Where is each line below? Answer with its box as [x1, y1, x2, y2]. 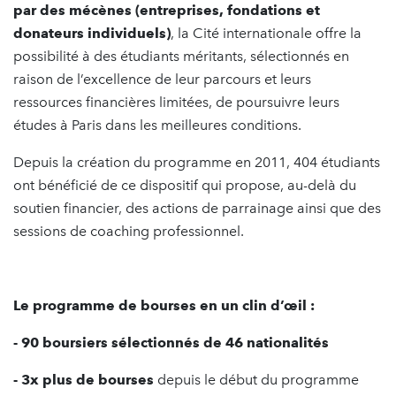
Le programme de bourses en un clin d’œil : [13, 296, 315, 314]
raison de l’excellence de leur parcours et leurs [13, 70, 311, 88]
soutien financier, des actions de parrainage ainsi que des [13, 199, 381, 217]
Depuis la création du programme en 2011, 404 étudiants [13, 153, 380, 171]
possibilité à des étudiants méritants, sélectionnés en [13, 47, 349, 65]
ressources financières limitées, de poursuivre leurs [13, 93, 339, 110]
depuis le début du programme [154, 370, 359, 388]
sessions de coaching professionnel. [13, 222, 244, 240]
